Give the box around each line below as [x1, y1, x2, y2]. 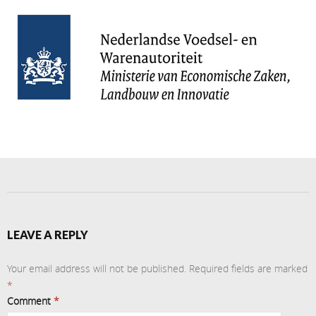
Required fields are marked [189, 261, 308, 275]
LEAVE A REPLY [7, 227, 88, 241]
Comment [7, 293, 54, 308]
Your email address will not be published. [7, 261, 186, 275]
